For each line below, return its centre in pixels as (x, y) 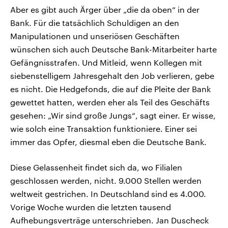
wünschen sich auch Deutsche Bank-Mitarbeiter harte (113, 49)
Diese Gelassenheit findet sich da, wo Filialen (96, 167)
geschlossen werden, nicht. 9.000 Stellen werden (106, 180)
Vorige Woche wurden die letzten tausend (91, 207)
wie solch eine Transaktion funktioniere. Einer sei (104, 128)
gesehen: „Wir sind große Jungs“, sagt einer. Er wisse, (113, 115)
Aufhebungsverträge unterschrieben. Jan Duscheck (109, 220)
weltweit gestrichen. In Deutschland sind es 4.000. (108, 193)
